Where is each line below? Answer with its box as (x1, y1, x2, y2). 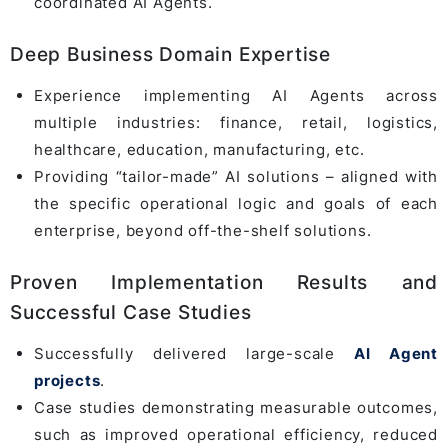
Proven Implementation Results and (10, 270, 438, 294)
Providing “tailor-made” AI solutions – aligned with (34, 166, 438, 186)
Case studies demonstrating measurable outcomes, (34, 397, 438, 417)
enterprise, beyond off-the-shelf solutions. (34, 220, 372, 240)
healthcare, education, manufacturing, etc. (34, 139, 365, 159)
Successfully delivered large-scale (34, 343, 355, 363)
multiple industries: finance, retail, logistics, (34, 112, 438, 132)
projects (34, 370, 101, 390)
